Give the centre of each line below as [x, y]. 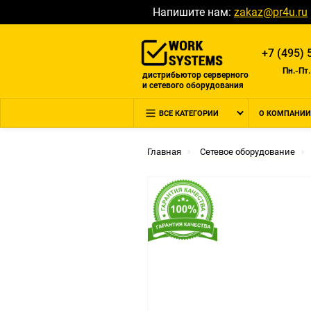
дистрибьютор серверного [195, 75]
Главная [164, 152]
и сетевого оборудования [193, 85]
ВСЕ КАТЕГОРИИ [189, 114]
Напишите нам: [193, 12]
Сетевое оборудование [247, 152]
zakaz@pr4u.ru [271, 12]
